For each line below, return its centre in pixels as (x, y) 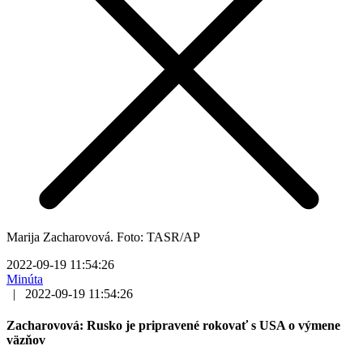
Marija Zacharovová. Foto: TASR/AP (103, 237)
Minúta (25, 279)
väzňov (26, 340)
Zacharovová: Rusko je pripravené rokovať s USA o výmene (173, 326)
